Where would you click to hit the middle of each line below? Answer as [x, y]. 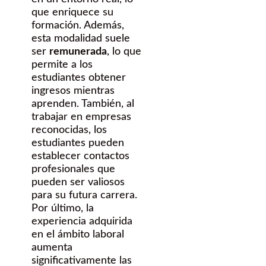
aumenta [52, 248]
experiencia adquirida [82, 222]
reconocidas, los [69, 130]
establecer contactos [80, 156]
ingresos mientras [73, 91]
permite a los [62, 65]
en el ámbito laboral [78, 235]
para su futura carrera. [84, 196]
